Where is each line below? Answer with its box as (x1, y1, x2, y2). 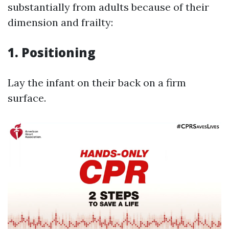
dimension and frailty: (8, 16, 113, 29)
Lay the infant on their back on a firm (8, 76, 186, 89)
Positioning (21, 44, 96, 61)
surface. (8, 91, 46, 104)
